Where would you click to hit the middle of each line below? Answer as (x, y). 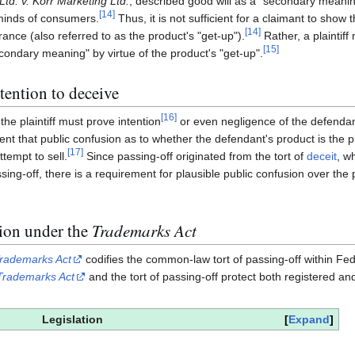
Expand (309, 320)
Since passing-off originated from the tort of (195, 157)
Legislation (72, 320)
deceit (322, 157)
